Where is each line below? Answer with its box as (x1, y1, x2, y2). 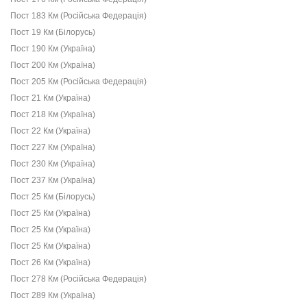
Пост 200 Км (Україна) (10, 60, 95, 70)
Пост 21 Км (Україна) (10, 93, 90, 103)
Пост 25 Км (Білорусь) (10, 192, 95, 201)
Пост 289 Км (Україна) (10, 291, 95, 300)
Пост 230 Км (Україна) (10, 159, 95, 169)
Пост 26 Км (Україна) (10, 258, 90, 267)
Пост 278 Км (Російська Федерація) (10, 274, 147, 284)
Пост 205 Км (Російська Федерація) (10, 77, 147, 86)
